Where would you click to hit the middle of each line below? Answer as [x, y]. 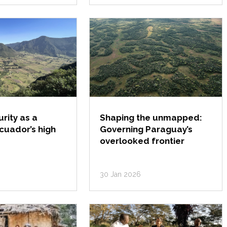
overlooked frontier [142, 141]
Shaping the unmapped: [151, 118]
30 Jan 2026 [121, 174]
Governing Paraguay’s [146, 129]
